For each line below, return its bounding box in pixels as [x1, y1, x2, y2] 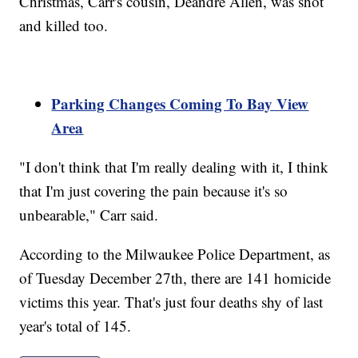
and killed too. [19, 14, 109, 35]
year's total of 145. [19, 315, 137, 336]
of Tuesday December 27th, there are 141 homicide [19, 267, 332, 288]
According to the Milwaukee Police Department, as [19, 243, 331, 264]
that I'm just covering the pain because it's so [19, 180, 288, 201]
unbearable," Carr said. [19, 204, 159, 225]
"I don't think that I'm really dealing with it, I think [19, 156, 329, 177]
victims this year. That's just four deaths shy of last [19, 291, 324, 312]
